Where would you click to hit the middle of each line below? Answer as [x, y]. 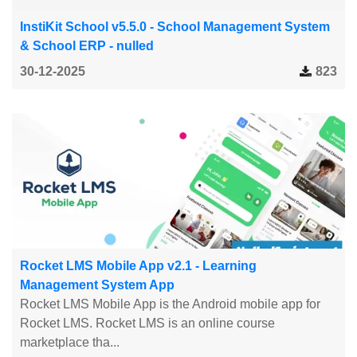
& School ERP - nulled [87, 45]
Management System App [97, 284]
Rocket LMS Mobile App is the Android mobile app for [170, 304]
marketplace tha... [70, 342]
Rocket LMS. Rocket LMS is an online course [147, 323]
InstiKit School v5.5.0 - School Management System [175, 26]
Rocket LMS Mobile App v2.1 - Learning [138, 265]
